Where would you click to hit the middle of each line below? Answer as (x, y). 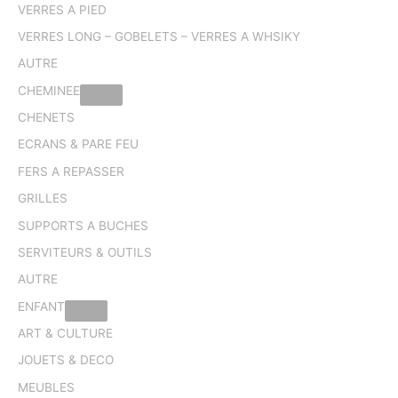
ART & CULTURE (65, 333)
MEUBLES (46, 387)
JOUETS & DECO (66, 360)
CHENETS (46, 117)
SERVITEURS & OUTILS (85, 252)
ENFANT (41, 306)
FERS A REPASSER (71, 171)
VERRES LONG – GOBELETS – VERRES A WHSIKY (159, 37)
